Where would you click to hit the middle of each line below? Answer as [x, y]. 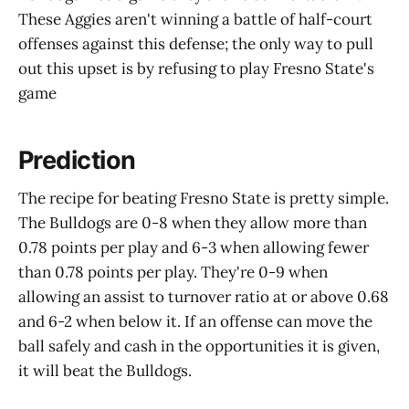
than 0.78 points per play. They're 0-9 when [173, 273]
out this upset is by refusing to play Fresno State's [196, 69]
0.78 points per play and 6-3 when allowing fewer [194, 248]
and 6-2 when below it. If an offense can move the [195, 322]
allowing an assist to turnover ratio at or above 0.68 [204, 297]
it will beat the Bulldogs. [105, 371]
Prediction [77, 160]
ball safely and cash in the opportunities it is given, [199, 346]
